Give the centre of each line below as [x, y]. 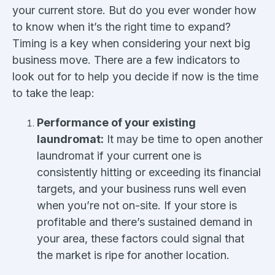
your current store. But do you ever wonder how [134, 10]
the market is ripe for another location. [133, 255]
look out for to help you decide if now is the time [135, 76]
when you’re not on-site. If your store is [137, 205]
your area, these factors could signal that [141, 238]
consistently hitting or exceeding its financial [149, 172]
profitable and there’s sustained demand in [145, 222]
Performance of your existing [116, 122]
